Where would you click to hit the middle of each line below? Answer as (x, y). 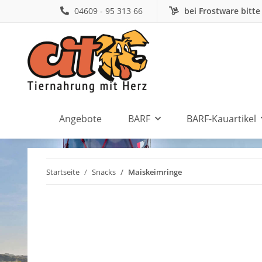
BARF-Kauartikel (222, 118)
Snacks (104, 172)
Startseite (63, 172)
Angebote (80, 118)
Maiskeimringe (155, 172)
